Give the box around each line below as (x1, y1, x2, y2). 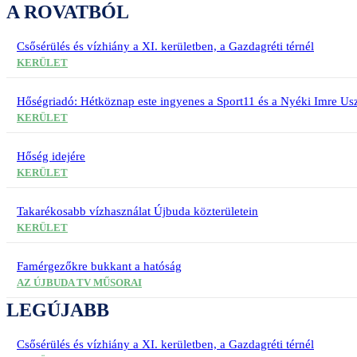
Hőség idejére (17, 150, 85, 163)
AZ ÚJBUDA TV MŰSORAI (17, 277, 142, 288)
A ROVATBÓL (6, 2, 129, 22)
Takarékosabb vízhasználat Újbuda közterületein (17, 205, 258, 218)
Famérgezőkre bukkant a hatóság (17, 260, 182, 273)
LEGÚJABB (6, 300, 109, 320)
